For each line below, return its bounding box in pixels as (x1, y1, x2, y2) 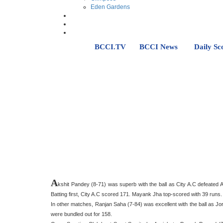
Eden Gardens (91, 3, 130, 10)
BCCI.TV (95, 43, 126, 51)
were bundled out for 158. (51, 211, 113, 217)
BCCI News (139, 43, 178, 51)
